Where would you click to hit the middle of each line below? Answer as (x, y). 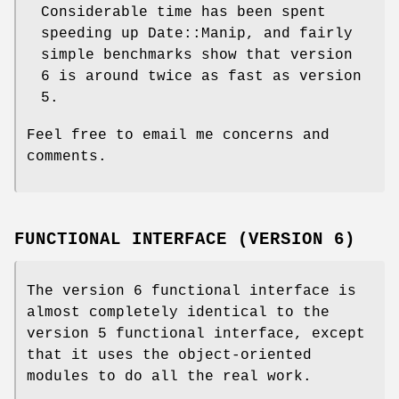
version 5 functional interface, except (196, 334)
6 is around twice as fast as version (201, 77)
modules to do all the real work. (169, 377)
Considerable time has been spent (183, 13)
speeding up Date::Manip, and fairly (197, 34)
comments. (67, 157)
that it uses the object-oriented (169, 356)
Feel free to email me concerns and (178, 136)
